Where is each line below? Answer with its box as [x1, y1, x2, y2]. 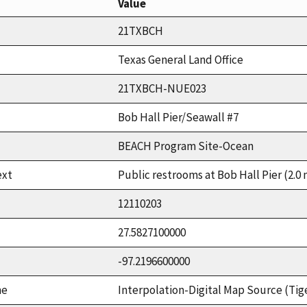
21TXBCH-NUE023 [118, 80, 206, 96]
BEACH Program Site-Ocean [118, 138, 254, 153]
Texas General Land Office [118, 51, 243, 67]
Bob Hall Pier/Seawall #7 [118, 109, 238, 125]
